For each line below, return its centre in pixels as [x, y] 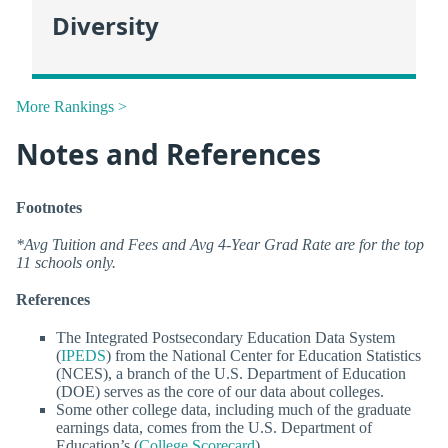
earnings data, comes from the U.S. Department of [214, 427]
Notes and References [168, 154]
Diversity [105, 25]
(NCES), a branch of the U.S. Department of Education [231, 373]
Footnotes [49, 208]
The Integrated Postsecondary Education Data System [225, 337]
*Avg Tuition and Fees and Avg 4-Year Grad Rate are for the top [220, 245]
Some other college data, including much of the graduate [233, 409]
